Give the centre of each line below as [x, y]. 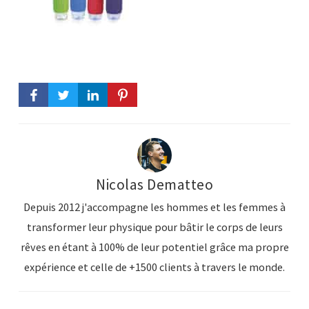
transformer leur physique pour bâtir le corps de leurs [154, 227]
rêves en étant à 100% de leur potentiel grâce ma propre [154, 247]
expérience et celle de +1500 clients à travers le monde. [154, 267]
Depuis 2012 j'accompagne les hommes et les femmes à [154, 207]
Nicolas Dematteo [154, 185]
